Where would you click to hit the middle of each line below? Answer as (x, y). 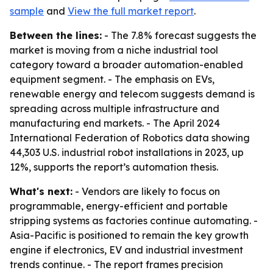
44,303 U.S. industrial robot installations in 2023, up (127, 152)
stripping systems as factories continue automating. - (134, 221)
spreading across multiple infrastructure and (115, 108)
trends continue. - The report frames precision (116, 264)
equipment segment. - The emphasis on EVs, (112, 79)
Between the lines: (56, 35)
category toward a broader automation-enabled (126, 65)
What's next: (41, 191)
